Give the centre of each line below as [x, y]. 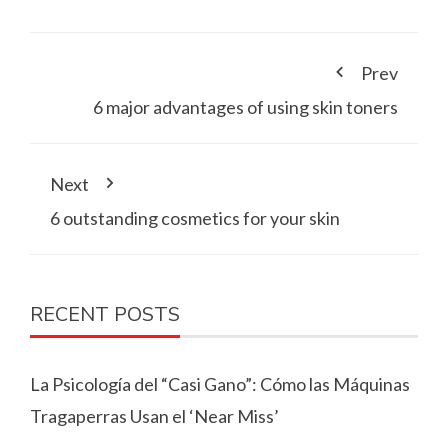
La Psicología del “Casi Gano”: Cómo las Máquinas [220, 383]
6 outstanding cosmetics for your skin [195, 217]
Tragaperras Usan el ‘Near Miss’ [154, 415]
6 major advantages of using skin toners [245, 106]
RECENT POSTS [105, 314]
